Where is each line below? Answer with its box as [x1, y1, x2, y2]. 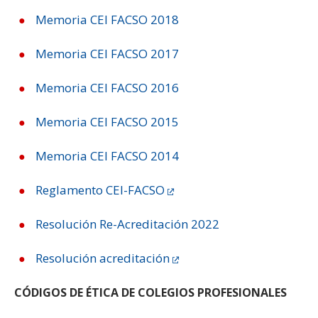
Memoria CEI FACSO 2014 [35, 148, 179, 164]
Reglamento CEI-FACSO [35, 182, 165, 198]
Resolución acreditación [35, 250, 170, 266]
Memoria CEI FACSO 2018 [35, 11, 179, 28]
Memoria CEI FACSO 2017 [35, 45, 179, 62]
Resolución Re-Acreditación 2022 [35, 216, 219, 232]
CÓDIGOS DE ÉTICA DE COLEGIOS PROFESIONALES [14, 285, 287, 300]
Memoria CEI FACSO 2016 [35, 79, 179, 96]
